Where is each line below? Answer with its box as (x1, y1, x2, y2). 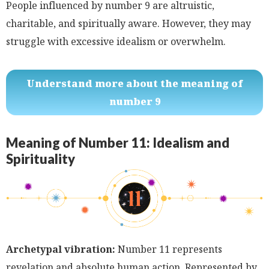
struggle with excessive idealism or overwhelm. (6, 34, 226, 48)
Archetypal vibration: (6, 242, 115, 256)
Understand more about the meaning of (26, 76, 243, 90)
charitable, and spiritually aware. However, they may (6, 16, 251, 30)
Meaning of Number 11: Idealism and (6, 134, 229, 151)
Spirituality (6, 150, 75, 167)
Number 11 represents (115, 242, 222, 256)
